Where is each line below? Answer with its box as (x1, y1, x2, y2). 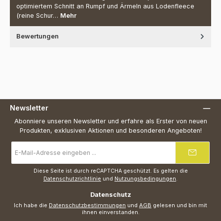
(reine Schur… (16, 11, 60, 19)
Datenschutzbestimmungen (49, 201, 126, 209)
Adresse (11, 158, 35, 165)
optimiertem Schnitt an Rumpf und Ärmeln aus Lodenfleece (16, 2, 194, 10)
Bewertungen (16, 32, 59, 40)
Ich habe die (14, 201, 49, 209)
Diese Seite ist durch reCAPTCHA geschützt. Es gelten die (33, 167, 188, 174)
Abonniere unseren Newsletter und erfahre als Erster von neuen (14, 117, 207, 125)
